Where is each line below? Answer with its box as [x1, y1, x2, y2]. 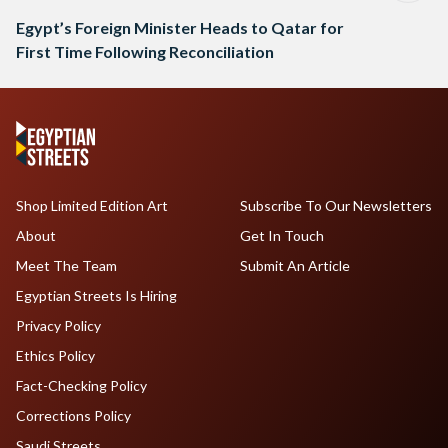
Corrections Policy [16, 407, 131, 425]
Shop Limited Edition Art [16, 197, 168, 215]
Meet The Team [16, 257, 117, 275]
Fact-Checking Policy [16, 377, 147, 395]
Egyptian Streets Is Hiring [16, 287, 177, 305]
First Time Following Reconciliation [16, 42, 274, 62]
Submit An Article [239, 257, 350, 275]
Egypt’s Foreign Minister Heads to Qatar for [16, 18, 344, 38]
